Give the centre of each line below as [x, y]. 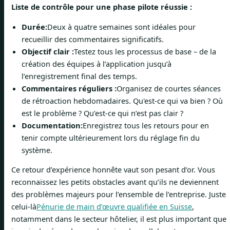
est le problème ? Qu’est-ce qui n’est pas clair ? [102, 113]
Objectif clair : [48, 51]
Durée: [34, 26]
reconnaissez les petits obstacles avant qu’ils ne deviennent [115, 182]
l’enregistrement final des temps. [79, 76]
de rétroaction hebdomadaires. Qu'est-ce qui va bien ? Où [122, 100]
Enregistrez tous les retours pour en [146, 125]
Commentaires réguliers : [69, 88]
